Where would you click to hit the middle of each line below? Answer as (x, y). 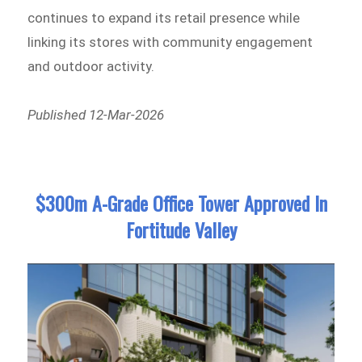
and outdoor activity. (91, 66)
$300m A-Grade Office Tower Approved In (181, 203)
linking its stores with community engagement (170, 42)
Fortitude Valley (181, 230)
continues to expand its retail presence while (164, 17)
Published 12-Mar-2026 (96, 114)
